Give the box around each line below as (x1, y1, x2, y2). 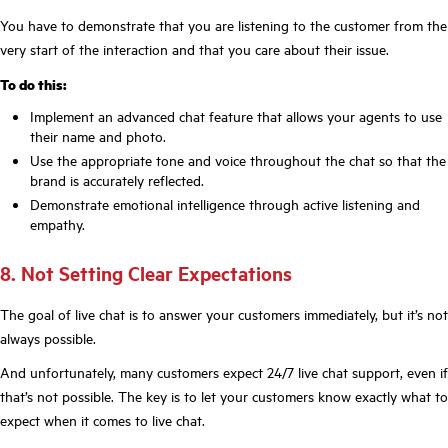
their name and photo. (30, 126, 166, 147)
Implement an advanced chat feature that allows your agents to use (30, 106, 442, 127)
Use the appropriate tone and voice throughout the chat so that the (30, 150, 446, 171)
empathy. (30, 214, 85, 235)
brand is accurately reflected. (30, 170, 204, 191)
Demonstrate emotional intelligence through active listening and (30, 194, 420, 215)
